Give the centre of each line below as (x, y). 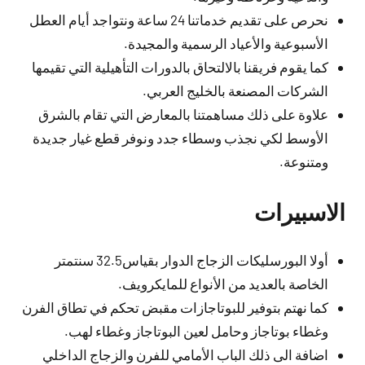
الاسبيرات (300, 211)
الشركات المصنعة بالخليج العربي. (235, 90)
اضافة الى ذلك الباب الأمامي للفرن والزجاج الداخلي (185, 354)
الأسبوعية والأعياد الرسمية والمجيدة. (226, 43)
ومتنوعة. (303, 161)
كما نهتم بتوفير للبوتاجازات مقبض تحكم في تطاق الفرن (175, 307)
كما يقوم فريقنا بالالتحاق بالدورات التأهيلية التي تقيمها (180, 66)
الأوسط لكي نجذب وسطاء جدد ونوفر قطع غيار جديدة (180, 137)
